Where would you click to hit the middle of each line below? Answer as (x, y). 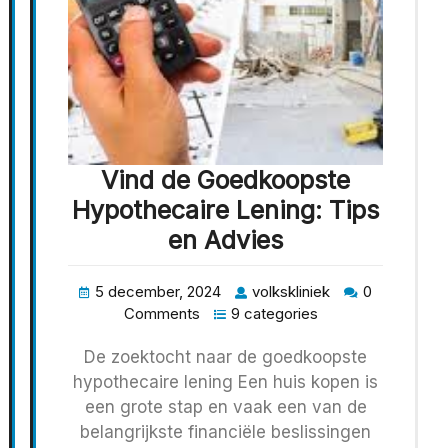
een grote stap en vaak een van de (225, 406)
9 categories (274, 313)
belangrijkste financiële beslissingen (225, 431)
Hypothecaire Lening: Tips (225, 209)
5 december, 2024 (158, 291)
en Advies (225, 239)
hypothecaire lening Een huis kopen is (225, 381)
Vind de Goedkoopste (225, 179)
